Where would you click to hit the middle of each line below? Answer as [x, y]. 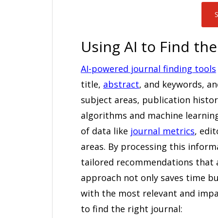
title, [92, 84]
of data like [106, 131]
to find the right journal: [132, 209]
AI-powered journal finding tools [148, 69]
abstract [121, 84]
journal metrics [163, 131]
